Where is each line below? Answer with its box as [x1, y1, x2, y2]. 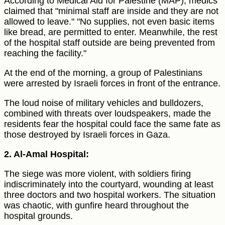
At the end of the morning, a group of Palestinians [4, 68, 202, 78]
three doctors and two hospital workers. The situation [4, 190, 215, 200]
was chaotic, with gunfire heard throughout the [4, 200, 189, 211]
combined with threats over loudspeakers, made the [4, 108, 211, 119]
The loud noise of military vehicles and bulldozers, [4, 98, 203, 108]
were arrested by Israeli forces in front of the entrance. [4, 78, 220, 89]
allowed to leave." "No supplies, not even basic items [4, 17, 214, 27]
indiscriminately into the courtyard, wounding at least [4, 179, 213, 190]
